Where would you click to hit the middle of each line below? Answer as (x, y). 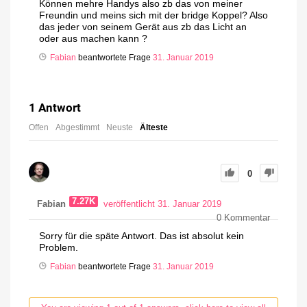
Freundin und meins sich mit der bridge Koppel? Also (153, 15)
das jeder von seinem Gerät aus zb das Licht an (143, 27)
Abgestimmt (77, 128)
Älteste (154, 128)
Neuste (120, 128)
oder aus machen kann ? (93, 39)
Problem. (59, 248)
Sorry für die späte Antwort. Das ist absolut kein (142, 236)
